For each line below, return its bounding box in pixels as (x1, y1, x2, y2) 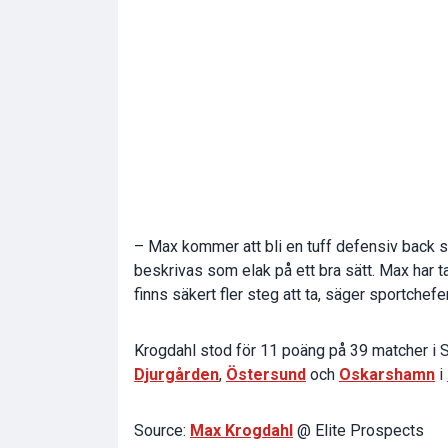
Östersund (226, 365, 306, 385)
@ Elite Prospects (293, 421, 424, 441)
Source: (134, 421, 190, 441)
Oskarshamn (339, 365, 435, 385)
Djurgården (134, 365, 219, 385)
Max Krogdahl (190, 421, 293, 441)
